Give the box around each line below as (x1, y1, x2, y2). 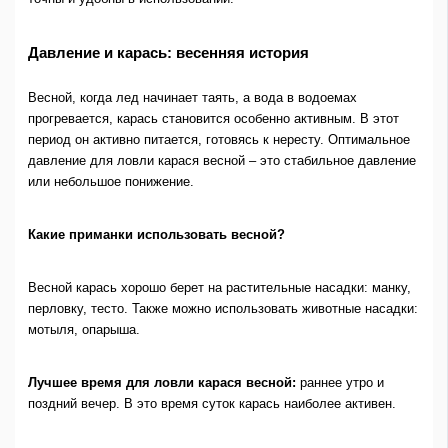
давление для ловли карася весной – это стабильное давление (27, 153, 416, 169)
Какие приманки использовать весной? (27, 227, 285, 243)
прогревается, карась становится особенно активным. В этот (27, 111, 399, 127)
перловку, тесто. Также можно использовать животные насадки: (27, 301, 418, 317)
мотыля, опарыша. (27, 322, 140, 338)
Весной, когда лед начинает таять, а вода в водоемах (27, 90, 357, 106)
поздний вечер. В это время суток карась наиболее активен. (27, 395, 396, 411)
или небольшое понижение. (27, 174, 194, 190)
